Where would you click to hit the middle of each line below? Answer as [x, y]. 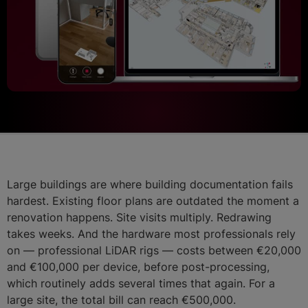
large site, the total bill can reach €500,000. [121, 300]
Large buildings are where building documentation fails [150, 184]
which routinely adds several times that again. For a [141, 283]
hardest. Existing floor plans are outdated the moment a [153, 201]
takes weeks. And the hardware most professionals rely [151, 234]
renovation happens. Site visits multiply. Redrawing [139, 217]
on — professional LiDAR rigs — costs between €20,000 [154, 250]
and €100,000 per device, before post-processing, [138, 267]
